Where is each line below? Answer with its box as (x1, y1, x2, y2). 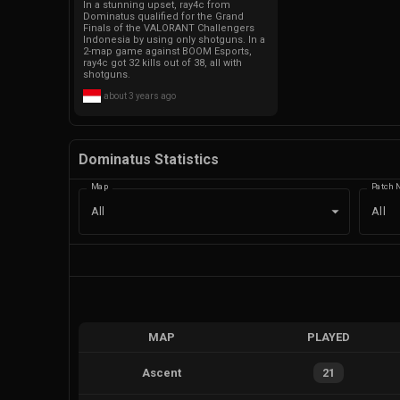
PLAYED (306, 329, 350, 344)
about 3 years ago (104, 91, 176, 102)
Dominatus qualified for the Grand (83, 11, 244, 23)
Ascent (142, 366, 182, 380)
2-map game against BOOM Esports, (83, 46, 252, 58)
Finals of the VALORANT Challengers (83, 22, 254, 35)
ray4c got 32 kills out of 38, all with (83, 57, 242, 70)
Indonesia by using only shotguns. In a (83, 34, 265, 46)
